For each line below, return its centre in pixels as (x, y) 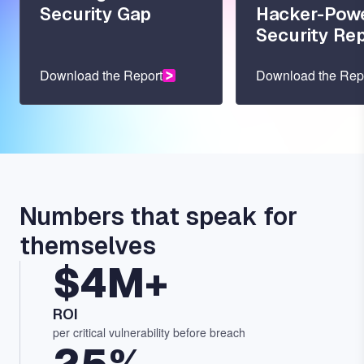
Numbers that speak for (158, 217)
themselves (88, 246)
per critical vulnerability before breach (149, 333)
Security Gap (95, 14)
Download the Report (101, 76)
